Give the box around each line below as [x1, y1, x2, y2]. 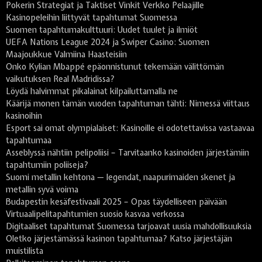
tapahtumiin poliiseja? [6, 160, 88, 171]
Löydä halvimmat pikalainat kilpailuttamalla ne [6, 86, 178, 97]
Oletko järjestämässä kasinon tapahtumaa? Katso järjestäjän [6, 233, 232, 244]
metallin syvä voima [6, 184, 78, 195]
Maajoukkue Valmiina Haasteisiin [6, 49, 127, 60]
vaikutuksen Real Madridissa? [6, 74, 115, 85]
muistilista [6, 246, 43, 257]
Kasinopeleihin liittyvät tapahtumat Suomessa [6, 12, 177, 23]
